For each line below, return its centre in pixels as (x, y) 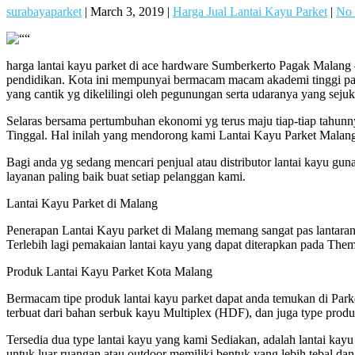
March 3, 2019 (127, 11)
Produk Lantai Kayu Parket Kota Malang (109, 271)
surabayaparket (44, 11)
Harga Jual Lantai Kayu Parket (250, 11)
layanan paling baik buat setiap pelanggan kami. (126, 176)
